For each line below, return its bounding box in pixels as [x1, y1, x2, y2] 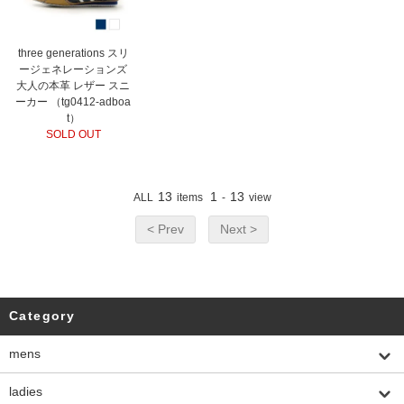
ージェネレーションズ [19, 63, 128, 77]
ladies [9, 384, 42, 399]
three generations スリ [17, 47, 129, 60]
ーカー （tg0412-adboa [15, 96, 132, 109]
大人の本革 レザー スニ [16, 79, 131, 93]
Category [9, 308, 76, 324]
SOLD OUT [45, 128, 101, 142]
